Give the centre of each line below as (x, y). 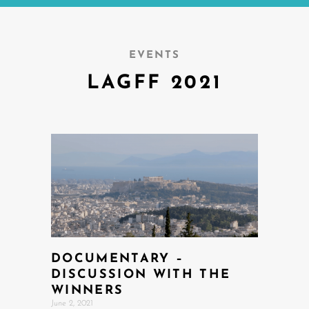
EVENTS (154, 55)
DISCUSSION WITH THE (141, 275)
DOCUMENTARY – (118, 259)
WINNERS (88, 290)
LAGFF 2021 (154, 83)
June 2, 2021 (72, 303)
